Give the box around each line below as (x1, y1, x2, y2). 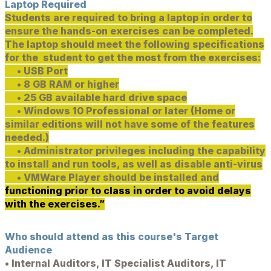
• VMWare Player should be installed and (5, 171, 219, 183)
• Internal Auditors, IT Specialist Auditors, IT (5, 257, 226, 269)
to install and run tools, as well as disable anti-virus (5, 158, 263, 170)
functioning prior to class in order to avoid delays (5, 184, 251, 197)
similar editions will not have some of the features (5, 118, 255, 130)
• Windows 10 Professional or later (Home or (5, 105, 235, 117)
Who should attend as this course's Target (5, 230, 218, 243)
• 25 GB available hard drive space (5, 91, 187, 103)
